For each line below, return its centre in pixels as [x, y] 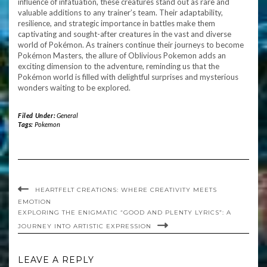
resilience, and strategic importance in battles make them [117, 23]
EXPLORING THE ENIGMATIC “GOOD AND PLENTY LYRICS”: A [125, 212]
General [67, 115]
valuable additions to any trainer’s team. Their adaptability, [120, 13]
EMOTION [35, 202]
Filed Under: [37, 115]
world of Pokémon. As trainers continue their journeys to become [131, 45]
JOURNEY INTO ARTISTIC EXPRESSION [85, 226]
